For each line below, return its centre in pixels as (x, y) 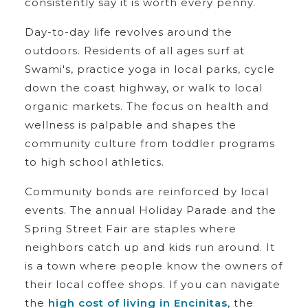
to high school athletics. (94, 162)
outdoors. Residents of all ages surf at (134, 50)
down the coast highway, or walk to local (143, 87)
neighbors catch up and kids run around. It (150, 247)
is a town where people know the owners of (153, 265)
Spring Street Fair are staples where (130, 228)
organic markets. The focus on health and (146, 106)
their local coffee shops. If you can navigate (152, 284)
